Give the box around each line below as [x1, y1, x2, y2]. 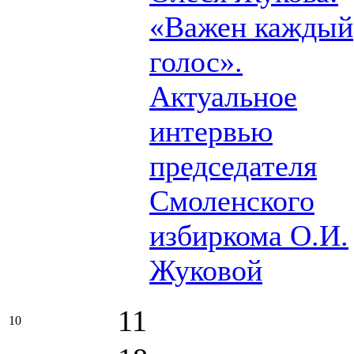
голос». [149, 45, 243, 79]
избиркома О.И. [149, 219, 348, 253]
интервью [149, 115, 273, 149]
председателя [149, 149, 317, 183]
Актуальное [149, 80, 297, 114]
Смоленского [149, 184, 314, 218]
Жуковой [149, 254, 262, 288]
